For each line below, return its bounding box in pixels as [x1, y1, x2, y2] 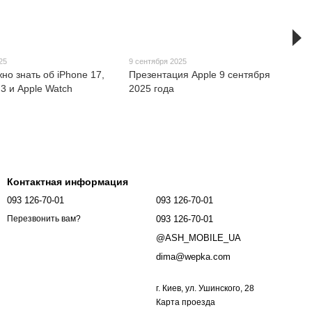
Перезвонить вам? [7, 214, 81, 224]
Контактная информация [7, 176, 128, 187]
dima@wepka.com [156, 251, 231, 262]
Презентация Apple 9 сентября [129, 68, 271, 80]
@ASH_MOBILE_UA [156, 233, 241, 243]
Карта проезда [156, 297, 215, 307]
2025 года [129, 82, 175, 94]
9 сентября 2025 [129, 56, 187, 65]
